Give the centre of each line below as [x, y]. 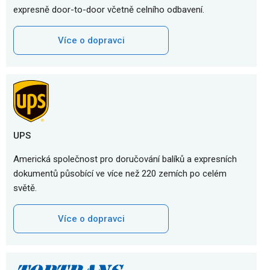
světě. [25, 188]
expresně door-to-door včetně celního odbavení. [109, 10]
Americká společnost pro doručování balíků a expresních [125, 159]
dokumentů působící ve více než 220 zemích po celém [120, 174]
